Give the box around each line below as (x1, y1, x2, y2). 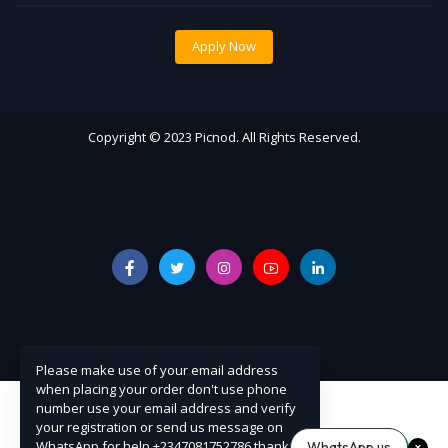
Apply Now (192, 37, 256, 56)
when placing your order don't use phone (36, 379, 287, 398)
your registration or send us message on (36, 417, 283, 436)
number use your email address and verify (36, 398, 296, 417)
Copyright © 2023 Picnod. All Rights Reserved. (87, 127, 361, 146)
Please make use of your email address (36, 360, 278, 379)
